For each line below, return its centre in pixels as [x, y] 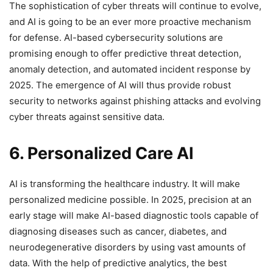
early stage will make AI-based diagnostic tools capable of [134, 215]
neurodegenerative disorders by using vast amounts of [127, 247]
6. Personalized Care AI [101, 153]
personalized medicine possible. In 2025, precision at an [130, 199]
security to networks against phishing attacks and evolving [135, 101]
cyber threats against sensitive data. [87, 116]
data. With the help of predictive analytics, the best [118, 263]
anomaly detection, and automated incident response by [130, 69]
